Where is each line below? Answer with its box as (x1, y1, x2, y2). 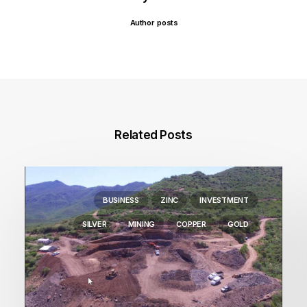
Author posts (130, 18, 177, 27)
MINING (127, 219, 156, 229)
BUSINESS (102, 195, 140, 205)
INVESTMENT (199, 195, 249, 205)
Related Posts (114, 128, 193, 142)
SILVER (82, 219, 107, 229)
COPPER (176, 219, 206, 229)
